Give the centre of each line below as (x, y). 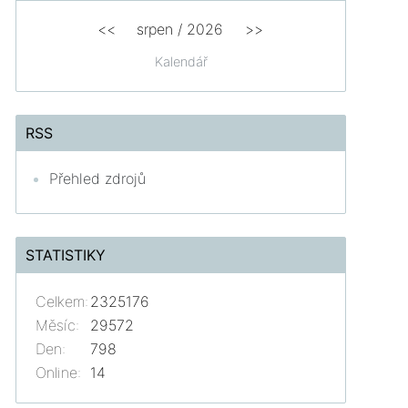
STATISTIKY (66, 255)
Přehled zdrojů (98, 178)
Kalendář (181, 61)
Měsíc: (58, 325)
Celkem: (62, 301)
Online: (59, 372)
